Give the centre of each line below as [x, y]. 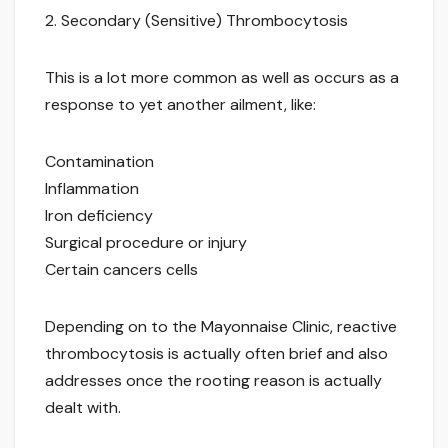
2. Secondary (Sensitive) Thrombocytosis [196, 21]
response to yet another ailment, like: [180, 105]
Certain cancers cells [121, 270]
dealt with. [83, 408]
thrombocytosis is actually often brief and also [216, 354]
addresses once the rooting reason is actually [213, 381]
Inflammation [92, 189]
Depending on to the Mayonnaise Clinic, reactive [221, 327]
